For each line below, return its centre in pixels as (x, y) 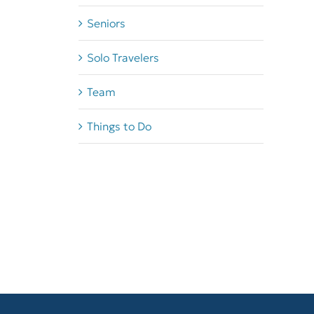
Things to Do (119, 126)
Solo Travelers (123, 57)
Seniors (106, 23)
